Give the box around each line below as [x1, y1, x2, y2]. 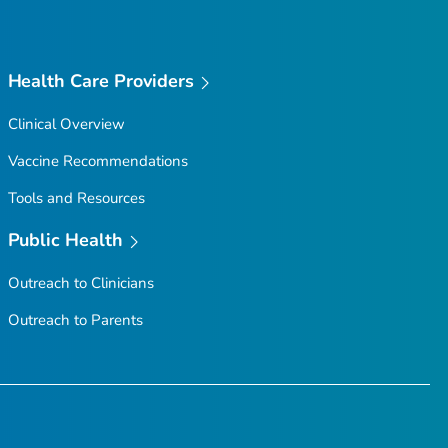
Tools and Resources [7, 187, 145, 208]
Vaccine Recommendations [7, 150, 188, 171]
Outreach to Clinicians [7, 272, 154, 293]
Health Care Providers [7, 69, 195, 94]
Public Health [7, 227, 124, 252]
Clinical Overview [7, 113, 125, 134]
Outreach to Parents [7, 309, 143, 330]
